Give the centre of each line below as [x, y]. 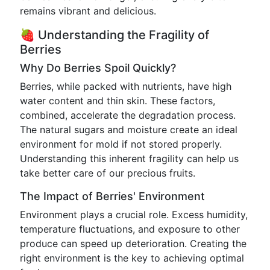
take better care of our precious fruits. [108, 173]
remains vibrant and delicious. [88, 11]
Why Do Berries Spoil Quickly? [98, 68]
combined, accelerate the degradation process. [128, 115]
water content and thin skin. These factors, [118, 101]
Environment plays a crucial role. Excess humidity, [134, 215]
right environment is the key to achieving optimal [132, 258]
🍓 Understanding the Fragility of [115, 35]
